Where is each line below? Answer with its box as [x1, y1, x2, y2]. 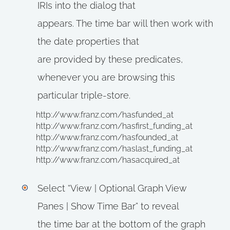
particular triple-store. [37, 90, 130, 101]
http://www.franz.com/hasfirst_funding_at [36, 121, 193, 131]
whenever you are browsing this [37, 72, 175, 83]
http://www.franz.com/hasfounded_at [36, 132, 178, 142]
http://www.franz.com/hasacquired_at [36, 155, 180, 165]
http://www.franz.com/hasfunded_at [36, 110, 174, 120]
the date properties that [37, 36, 139, 47]
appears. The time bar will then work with [37, 18, 213, 29]
